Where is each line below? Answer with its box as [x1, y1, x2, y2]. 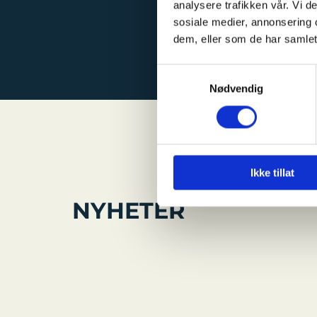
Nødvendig [209, 82, 264, 95]
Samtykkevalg [156, 66, 224, 79]
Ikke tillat [250, 166, 294, 179]
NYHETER [72, 197, 185, 224]
